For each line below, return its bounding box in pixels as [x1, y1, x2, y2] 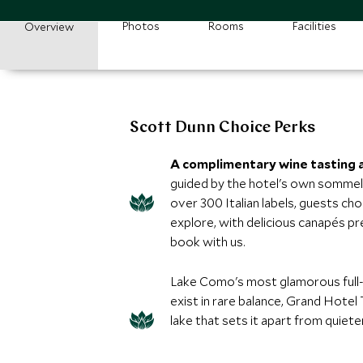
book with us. [170, 233, 246, 250]
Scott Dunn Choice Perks [130, 120, 315, 136]
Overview [24, 19, 74, 34]
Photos [122, 19, 160, 33]
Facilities [293, 19, 336, 33]
